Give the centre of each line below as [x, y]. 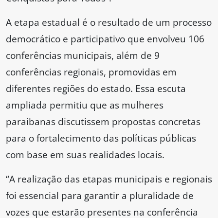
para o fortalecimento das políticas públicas [101, 138]
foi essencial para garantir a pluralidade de [100, 196]
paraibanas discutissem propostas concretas [103, 122]
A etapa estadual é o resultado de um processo [109, 22]
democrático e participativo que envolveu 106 [105, 39]
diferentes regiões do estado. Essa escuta [96, 89]
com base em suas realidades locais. [85, 155]
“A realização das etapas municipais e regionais [109, 179]
